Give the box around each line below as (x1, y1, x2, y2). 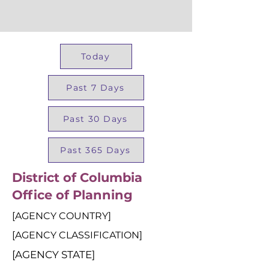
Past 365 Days (60, 145, 131, 156)
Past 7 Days (66, 82, 125, 93)
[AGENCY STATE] (12, 249, 95, 261)
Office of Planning (12, 187, 133, 202)
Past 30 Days (63, 113, 128, 124)
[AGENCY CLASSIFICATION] (12, 229, 142, 241)
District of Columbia (12, 170, 142, 185)
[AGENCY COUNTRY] (12, 210, 111, 222)
